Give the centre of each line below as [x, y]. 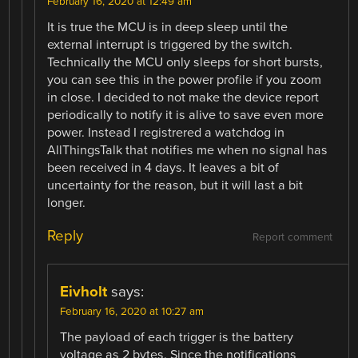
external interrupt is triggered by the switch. [170, 44]
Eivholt [84, 291]
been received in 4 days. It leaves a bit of [163, 167]
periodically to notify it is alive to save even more [186, 115]
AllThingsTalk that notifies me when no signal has [188, 150]
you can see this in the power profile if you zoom [185, 80]
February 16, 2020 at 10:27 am [132, 311]
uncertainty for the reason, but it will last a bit [175, 185]
